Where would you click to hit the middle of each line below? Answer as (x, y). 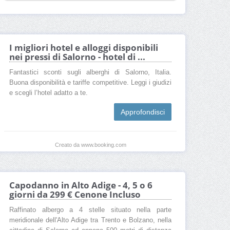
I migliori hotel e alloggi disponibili (84, 48)
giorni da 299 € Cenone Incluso (75, 195)
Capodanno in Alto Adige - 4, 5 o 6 (81, 185)
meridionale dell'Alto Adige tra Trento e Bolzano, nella (90, 221)
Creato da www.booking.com (90, 145)
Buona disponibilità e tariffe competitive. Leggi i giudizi (90, 83)
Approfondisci (143, 112)
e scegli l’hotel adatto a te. (49, 93)
